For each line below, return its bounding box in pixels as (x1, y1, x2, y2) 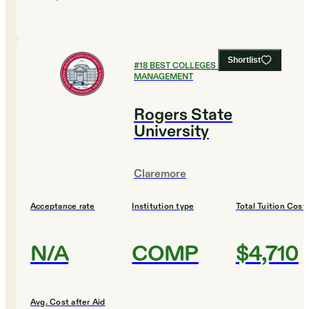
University (134, 121, 209, 143)
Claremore (134, 167, 186, 182)
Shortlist (228, 55, 261, 66)
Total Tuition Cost (235, 201, 306, 212)
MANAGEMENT (134, 71, 193, 83)
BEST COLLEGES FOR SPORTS (150, 60, 270, 72)
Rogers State (134, 104, 232, 127)
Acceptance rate (30, 201, 95, 212)
